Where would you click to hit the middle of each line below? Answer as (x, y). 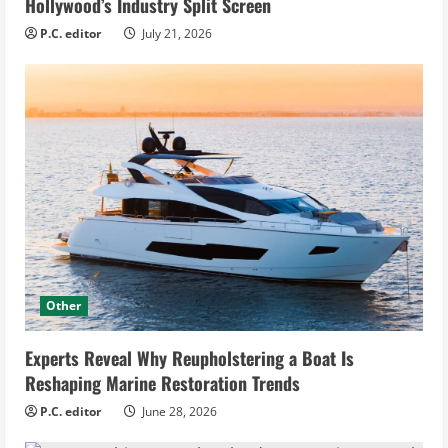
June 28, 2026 (178, 412)
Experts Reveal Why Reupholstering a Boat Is (189, 358)
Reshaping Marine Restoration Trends (162, 383)
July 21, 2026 (175, 33)
